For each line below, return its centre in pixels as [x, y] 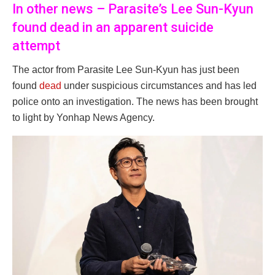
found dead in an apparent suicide [113, 27]
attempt [36, 45]
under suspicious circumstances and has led [159, 85]
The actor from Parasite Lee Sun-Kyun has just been [126, 69]
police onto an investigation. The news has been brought [135, 101]
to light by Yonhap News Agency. [83, 117]
